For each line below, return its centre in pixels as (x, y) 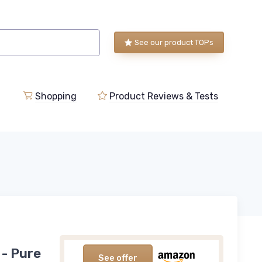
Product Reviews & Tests (163, 96)
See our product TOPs (174, 42)
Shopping (56, 96)
